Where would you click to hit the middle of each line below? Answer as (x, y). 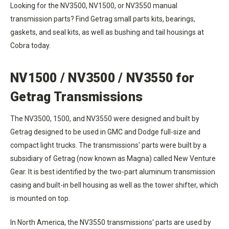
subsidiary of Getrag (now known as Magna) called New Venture (113, 158)
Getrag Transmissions (76, 97)
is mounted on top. (40, 198)
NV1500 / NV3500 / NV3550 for (102, 78)
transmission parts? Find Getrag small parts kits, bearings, (103, 19)
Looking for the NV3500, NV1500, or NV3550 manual (94, 5)
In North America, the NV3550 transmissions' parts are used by (111, 222)
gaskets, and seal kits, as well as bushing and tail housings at (107, 32)
